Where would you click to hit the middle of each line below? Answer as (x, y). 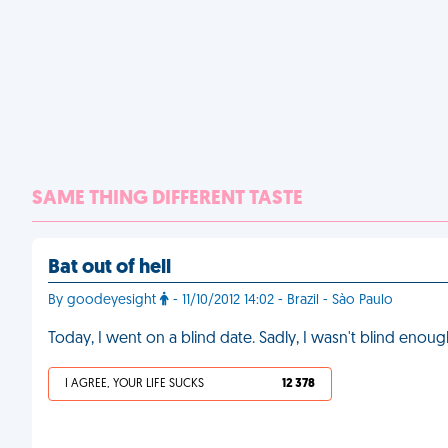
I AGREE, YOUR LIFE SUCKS (134, 384)
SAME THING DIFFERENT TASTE (167, 199)
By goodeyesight (104, 300)
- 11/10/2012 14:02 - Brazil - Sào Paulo (281, 300)
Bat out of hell (109, 268)
